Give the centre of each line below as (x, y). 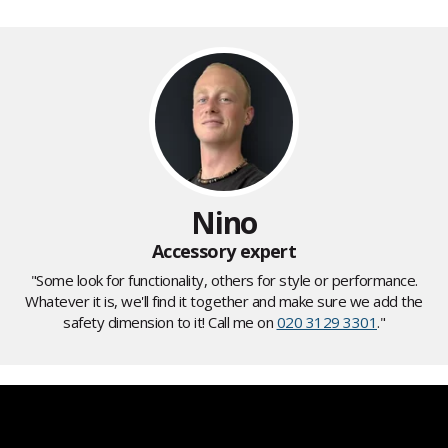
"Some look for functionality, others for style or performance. (224, 280)
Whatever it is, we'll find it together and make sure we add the (224, 301)
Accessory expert (224, 251)
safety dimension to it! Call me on (170, 322)
